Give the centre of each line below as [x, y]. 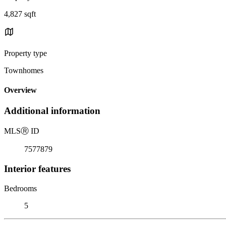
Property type [25, 53]
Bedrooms [20, 188]
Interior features [37, 168]
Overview [20, 90]
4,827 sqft [20, 14]
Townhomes [24, 70]
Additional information [52, 111]
